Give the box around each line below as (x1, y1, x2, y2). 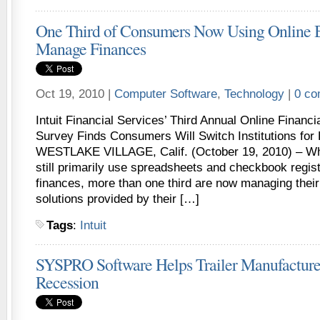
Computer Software (114, 87, 217, 101)
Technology (224, 87, 284, 101)
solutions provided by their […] (36, 192, 199, 206)
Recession (36, 271, 99, 294)
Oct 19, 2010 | (36, 87, 114, 101)
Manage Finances (36, 37, 146, 60)
